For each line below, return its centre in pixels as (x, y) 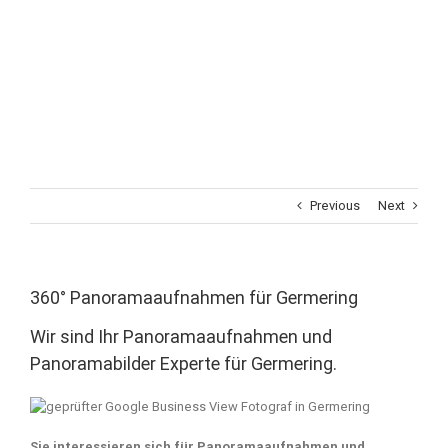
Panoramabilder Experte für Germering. (183, 364)
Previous (335, 205)
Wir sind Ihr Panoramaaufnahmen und (181, 337)
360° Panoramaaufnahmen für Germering (194, 297)
